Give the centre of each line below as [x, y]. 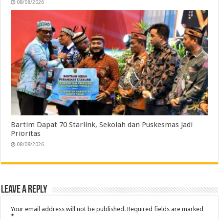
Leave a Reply [24, 190]
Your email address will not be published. [68, 209]
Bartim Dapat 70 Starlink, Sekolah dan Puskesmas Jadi [102, 124]
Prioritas [26, 133]
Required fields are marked [165, 209]
